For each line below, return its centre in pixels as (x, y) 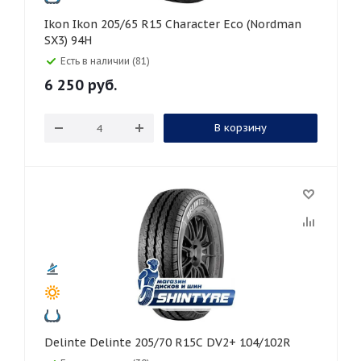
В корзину (240, 128)
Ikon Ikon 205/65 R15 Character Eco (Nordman (58, 24)
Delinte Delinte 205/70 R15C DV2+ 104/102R (190, 342)
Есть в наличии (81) (105, 61)
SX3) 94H (68, 40)
